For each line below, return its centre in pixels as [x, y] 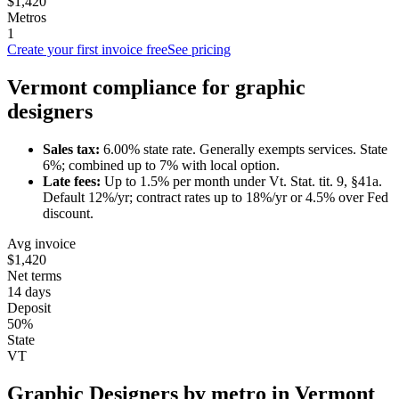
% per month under [213, 181]
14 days [29, 291]
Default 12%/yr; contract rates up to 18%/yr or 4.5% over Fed [216, 197]
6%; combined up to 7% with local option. [161, 165]
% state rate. [162, 149]
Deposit [29, 307]
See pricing [199, 49]
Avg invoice [41, 243]
